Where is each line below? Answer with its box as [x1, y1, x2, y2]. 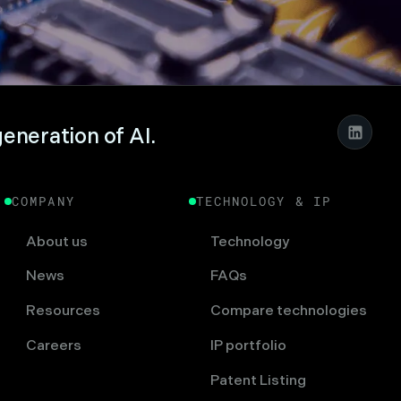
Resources [25, 303, 100, 320]
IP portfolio [209, 337, 286, 354]
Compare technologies [209, 303, 367, 320]
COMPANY [12, 192, 75, 209]
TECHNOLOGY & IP [195, 192, 331, 209]
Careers [25, 337, 81, 354]
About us [25, 233, 88, 251]
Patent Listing [209, 371, 306, 389]
